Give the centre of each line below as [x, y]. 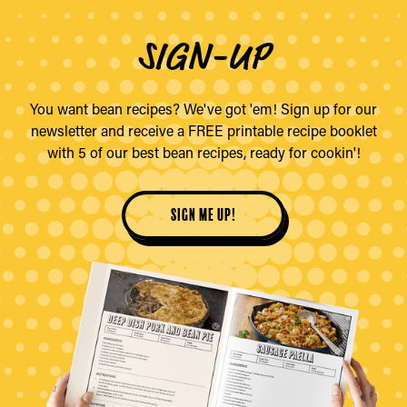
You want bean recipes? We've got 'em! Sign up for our [203, 108]
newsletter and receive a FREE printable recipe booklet [203, 130]
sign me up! [203, 214]
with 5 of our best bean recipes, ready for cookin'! [203, 152]
